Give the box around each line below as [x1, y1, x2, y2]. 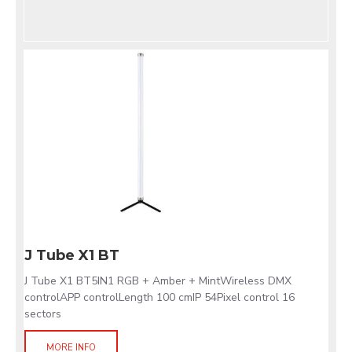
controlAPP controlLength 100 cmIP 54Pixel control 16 [24, 290, 295, 305]
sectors [24, 306, 61, 321]
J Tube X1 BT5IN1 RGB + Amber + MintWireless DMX [24, 273, 291, 288]
